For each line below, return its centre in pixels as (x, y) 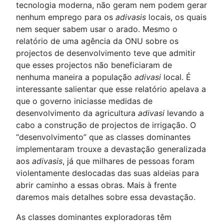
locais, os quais (176, 17)
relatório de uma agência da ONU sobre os (97, 41)
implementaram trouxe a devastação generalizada (111, 149)
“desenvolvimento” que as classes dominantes (103, 137)
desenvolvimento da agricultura (77, 113)
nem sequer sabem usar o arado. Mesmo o (97, 29)
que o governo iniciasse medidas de (84, 101)
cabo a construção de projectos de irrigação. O (106, 125)
